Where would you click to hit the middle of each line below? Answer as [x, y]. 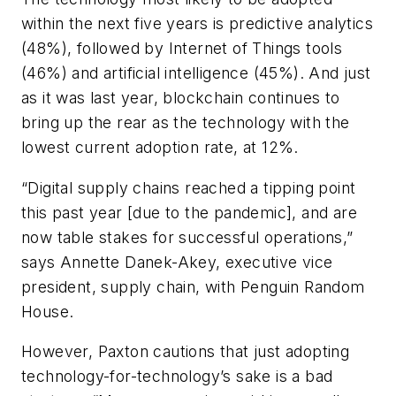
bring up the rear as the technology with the [186, 123]
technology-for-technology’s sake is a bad [177, 377]
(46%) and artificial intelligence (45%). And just [196, 73]
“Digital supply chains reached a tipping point [189, 187]
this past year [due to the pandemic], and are [189, 212]
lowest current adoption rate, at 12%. [160, 148]
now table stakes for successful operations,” [187, 237]
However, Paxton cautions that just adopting [186, 352]
